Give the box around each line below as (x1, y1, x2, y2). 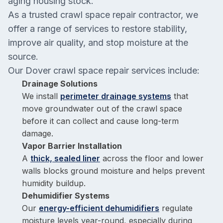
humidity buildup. (22, 178, 86, 188)
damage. (22, 128, 53, 138)
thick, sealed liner (30, 153, 100, 163)
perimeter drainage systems (60, 91, 171, 101)
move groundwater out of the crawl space (22, 104, 182, 113)
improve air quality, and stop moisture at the (8, 37, 188, 48)
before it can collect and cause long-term (22, 116, 179, 126)
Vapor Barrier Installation (22, 141, 122, 151)
